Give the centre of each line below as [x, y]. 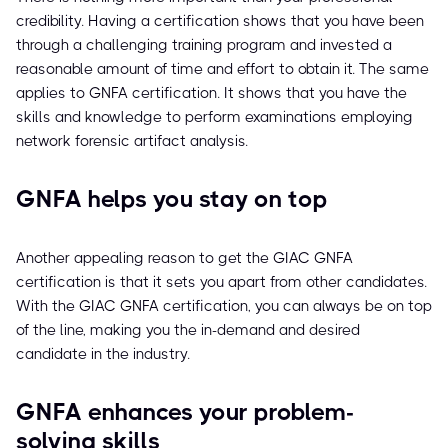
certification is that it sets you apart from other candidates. [221, 282]
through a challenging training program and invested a [204, 45]
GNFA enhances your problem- [185, 412]
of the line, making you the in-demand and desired [188, 330]
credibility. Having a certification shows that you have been [220, 21]
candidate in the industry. [105, 354]
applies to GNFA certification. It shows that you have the [211, 93]
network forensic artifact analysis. [132, 141]
